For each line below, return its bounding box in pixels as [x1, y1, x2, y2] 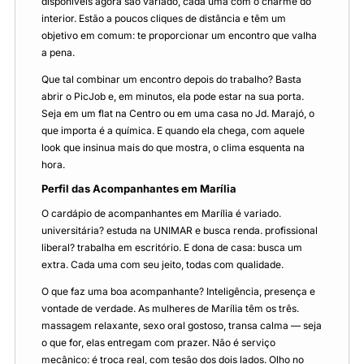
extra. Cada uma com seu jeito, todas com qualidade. [41, 258, 284, 271]
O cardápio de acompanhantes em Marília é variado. [41, 206, 281, 219]
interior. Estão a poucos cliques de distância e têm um [41, 11, 286, 24]
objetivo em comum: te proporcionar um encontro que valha [41, 28, 317, 41]
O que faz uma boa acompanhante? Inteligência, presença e [41, 284, 315, 297]
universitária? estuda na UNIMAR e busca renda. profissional [41, 223, 318, 236]
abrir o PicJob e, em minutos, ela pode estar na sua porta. [41, 89, 304, 102]
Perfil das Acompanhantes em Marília [48, 181, 236, 195]
